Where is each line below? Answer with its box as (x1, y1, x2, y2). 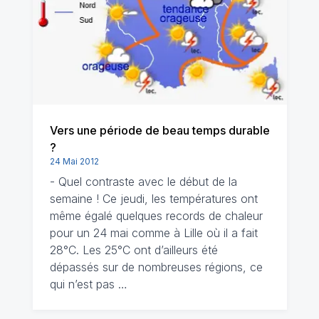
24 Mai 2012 (49, 156, 99, 167)
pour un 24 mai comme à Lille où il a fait (49, 226, 258, 240)
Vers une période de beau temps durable (49, 123, 270, 137)
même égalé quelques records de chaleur (49, 209, 263, 223)
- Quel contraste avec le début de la (49, 174, 237, 189)
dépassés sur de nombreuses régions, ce (49, 260, 263, 274)
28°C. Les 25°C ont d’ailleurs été (49, 243, 218, 257)
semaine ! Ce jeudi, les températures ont (49, 192, 258, 206)
